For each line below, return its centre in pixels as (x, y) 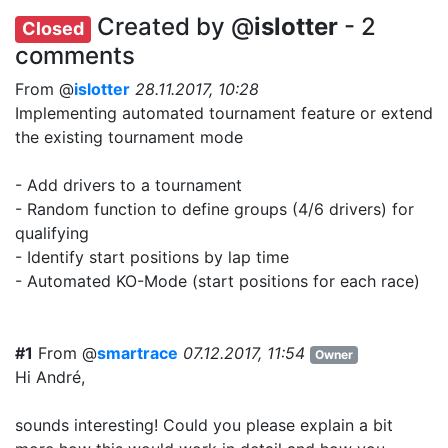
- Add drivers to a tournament (128, 184)
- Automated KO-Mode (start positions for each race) (217, 280)
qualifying (52, 232)
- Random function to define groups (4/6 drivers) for (214, 208)
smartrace (137, 352)
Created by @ (173, 26)
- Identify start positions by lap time (152, 256)
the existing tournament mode (129, 136)
